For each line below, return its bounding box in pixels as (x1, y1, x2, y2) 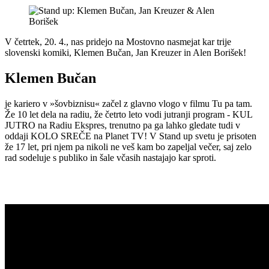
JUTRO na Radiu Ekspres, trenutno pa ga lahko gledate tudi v (5, 119, 240, 130)
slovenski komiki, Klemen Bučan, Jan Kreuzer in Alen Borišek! (5, 47, 246, 58)
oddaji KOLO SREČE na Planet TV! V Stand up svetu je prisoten (5, 130, 256, 141)
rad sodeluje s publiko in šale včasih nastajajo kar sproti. (5, 152, 216, 163)
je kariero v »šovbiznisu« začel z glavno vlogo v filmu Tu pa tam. (5, 98, 252, 109)
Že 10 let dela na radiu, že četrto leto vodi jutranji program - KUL (5, 109, 252, 119)
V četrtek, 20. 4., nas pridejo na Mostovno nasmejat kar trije (5, 36, 231, 47)
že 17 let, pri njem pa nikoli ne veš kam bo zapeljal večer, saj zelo (5, 141, 252, 152)
